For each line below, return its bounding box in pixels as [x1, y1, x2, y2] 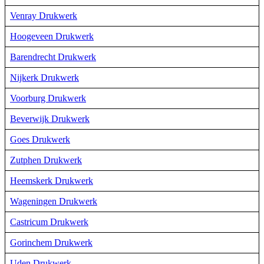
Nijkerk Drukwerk [10, 72, 79, 82]
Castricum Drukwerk [10, 216, 88, 227]
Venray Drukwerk [10, 10, 77, 21]
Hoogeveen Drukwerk [10, 31, 94, 41]
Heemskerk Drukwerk [10, 175, 93, 186]
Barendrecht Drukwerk [10, 51, 96, 62]
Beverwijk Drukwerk [10, 113, 90, 124]
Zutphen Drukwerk [10, 154, 82, 165]
